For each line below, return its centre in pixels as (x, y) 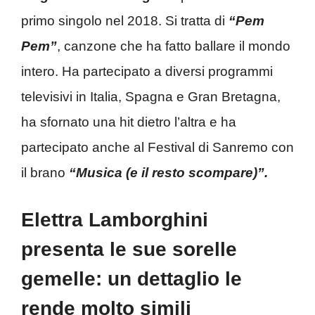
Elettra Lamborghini (115, 220)
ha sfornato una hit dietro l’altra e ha (129, 122)
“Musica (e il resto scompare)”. (168, 172)
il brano (45, 172)
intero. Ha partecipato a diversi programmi (147, 71)
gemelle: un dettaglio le (131, 279)
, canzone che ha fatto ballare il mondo (174, 46)
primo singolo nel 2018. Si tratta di (125, 20)
